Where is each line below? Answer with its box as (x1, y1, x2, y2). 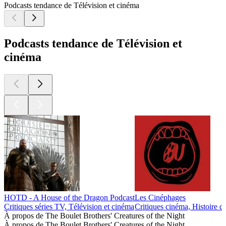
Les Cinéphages (135, 193, 186, 202)
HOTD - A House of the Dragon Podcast (4, 193, 135, 202)
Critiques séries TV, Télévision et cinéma (4, 202, 134, 211)
